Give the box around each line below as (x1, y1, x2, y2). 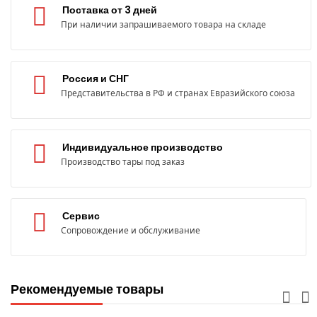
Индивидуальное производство (62, 140, 223, 155)
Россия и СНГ (62, 71, 129, 86)
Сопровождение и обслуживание (61, 224, 200, 237)
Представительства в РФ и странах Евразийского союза (61, 87, 295, 100)
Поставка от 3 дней (62, 3, 157, 18)
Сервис (62, 209, 100, 224)
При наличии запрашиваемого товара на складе (61, 18, 266, 31)
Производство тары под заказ (61, 156, 185, 168)
